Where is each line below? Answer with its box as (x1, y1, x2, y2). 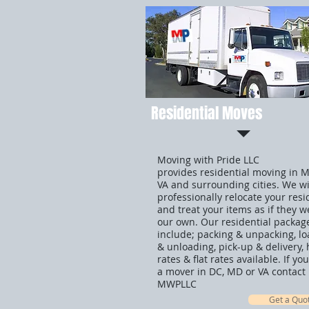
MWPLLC (157, 277, 197, 290)
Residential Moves (151, 102, 262, 124)
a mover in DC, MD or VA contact (157, 265, 306, 278)
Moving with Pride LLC (157, 153, 259, 166)
